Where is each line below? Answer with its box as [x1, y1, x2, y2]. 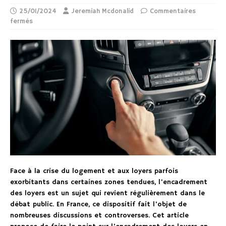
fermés [10, 17, 33, 26]
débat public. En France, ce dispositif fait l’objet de [10, 200, 187, 209]
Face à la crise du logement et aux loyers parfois [10, 166, 178, 176]
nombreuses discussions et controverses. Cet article [10, 211, 189, 220]
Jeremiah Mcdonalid [71, 7, 134, 16]
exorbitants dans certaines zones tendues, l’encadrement [10, 178, 207, 187]
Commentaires [150, 7, 196, 16]
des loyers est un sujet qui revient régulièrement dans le [10, 189, 205, 198]
